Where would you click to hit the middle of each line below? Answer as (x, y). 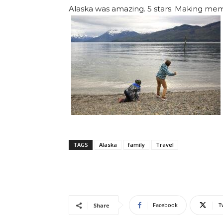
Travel (165, 145)
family (136, 145)
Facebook (165, 205)
